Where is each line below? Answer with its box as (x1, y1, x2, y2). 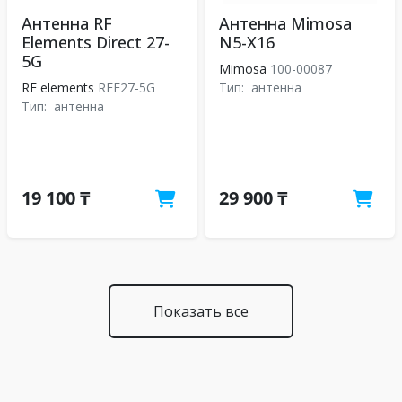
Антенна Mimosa (219, 13, 352, 34)
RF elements (22, 79, 94, 96)
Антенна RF (22, 13, 112, 34)
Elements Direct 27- (22, 31, 170, 53)
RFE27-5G (94, 79, 159, 96)
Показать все (153, 301, 249, 321)
